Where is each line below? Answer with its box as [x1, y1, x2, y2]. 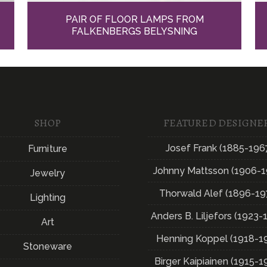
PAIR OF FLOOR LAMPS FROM [65, 14, 204, 26]
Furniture [28, 142, 67, 154]
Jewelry [30, 167, 66, 179]
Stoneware [23, 240, 73, 252]
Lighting [29, 191, 66, 203]
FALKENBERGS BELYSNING [72, 26, 198, 38]
